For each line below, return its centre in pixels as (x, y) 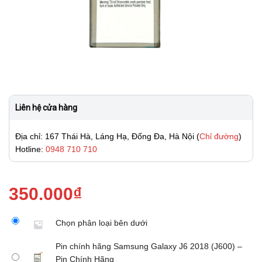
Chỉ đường (219, 136)
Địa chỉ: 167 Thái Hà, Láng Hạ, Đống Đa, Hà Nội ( (107, 136)
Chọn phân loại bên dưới (101, 223)
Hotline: (30, 149)
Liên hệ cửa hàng (46, 107)
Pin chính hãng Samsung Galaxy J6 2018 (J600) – (149, 246)
